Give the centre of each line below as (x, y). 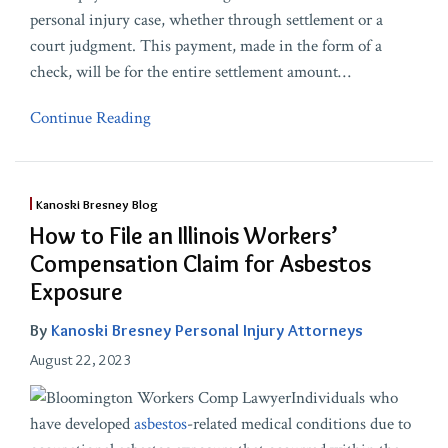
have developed (82, 423)
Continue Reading (90, 117)
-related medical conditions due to (299, 423)
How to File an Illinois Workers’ (184, 235)
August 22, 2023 (80, 359)
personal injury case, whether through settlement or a (206, 19)
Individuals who (344, 397)
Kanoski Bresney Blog (96, 203)
